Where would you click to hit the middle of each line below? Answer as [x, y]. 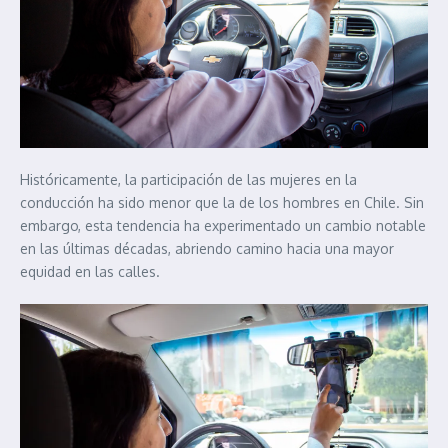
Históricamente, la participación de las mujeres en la [188, 180]
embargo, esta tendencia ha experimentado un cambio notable [223, 226]
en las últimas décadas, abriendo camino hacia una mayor [207, 249]
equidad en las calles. [92, 272]
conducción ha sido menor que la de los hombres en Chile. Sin [222, 203]
